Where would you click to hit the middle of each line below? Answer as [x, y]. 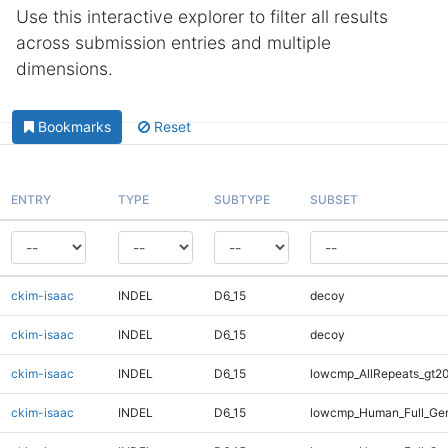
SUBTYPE [241, 199]
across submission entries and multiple [173, 42]
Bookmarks [74, 127]
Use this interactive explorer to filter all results [202, 16]
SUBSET [333, 199]
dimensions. [64, 68]
